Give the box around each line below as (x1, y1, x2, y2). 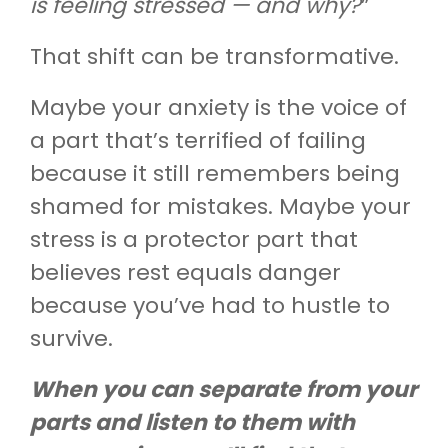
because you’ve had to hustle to (30, 289, 390, 321)
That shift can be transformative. (30, 40, 399, 72)
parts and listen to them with (30, 406, 355, 438)
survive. (30, 322, 113, 354)
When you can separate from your (30, 373, 417, 405)
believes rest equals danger (30, 256, 341, 288)
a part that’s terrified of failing (30, 124, 366, 156)
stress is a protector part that (30, 223, 358, 255)
